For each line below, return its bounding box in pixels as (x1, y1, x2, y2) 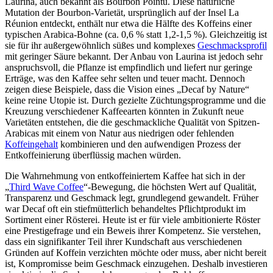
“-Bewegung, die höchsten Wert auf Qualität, (83, 181, 257, 192)
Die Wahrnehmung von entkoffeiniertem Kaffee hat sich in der (5, 170, 245, 181)
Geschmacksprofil (197, 40, 267, 51)
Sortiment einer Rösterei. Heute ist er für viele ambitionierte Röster (5, 214, 260, 225)
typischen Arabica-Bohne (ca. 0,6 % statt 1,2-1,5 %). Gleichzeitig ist (5, 29, 267, 40)
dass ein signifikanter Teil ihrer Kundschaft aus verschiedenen (5, 236, 242, 247)
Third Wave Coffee (9, 181, 83, 192)
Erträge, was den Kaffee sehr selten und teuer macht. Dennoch (5, 73, 245, 83)
